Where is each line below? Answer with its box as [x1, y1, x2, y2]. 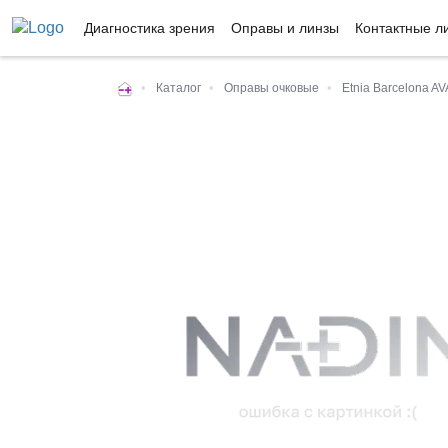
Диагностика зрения [84, 20, 215, 36]
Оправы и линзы [231, 20, 339, 36]
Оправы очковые [224, 81, 319, 95]
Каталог [156, 81, 201, 95]
